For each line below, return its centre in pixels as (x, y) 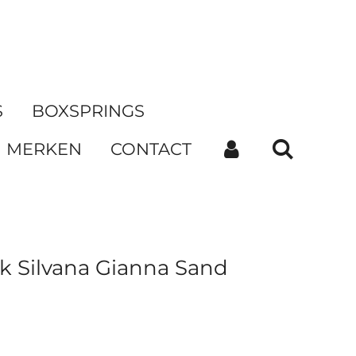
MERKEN (44, 149)
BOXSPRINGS (89, 111)
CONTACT (151, 149)
